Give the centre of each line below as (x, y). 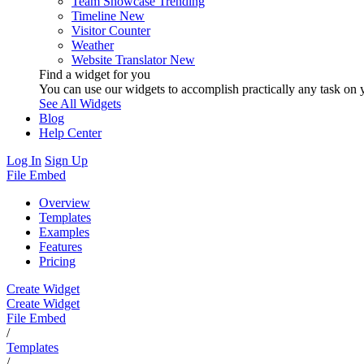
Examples (64, 232)
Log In (24, 160)
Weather (93, 45)
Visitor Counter (111, 30)
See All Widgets (80, 103)
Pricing (57, 261)
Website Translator (119, 59)
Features (61, 246)
